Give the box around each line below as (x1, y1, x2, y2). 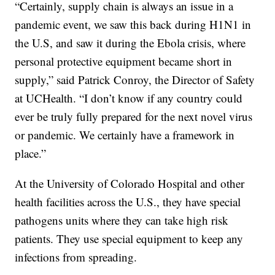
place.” (15, 145, 47, 161)
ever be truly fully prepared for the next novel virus (15, 109, 253, 125)
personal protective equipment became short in (15, 53, 233, 69)
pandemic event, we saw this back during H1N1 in (15, 17, 252, 33)
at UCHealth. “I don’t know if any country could (15, 90, 243, 106)
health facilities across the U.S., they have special (15, 194, 241, 210)
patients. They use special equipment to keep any (15, 231, 244, 247)
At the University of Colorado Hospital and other (15, 176, 245, 192)
